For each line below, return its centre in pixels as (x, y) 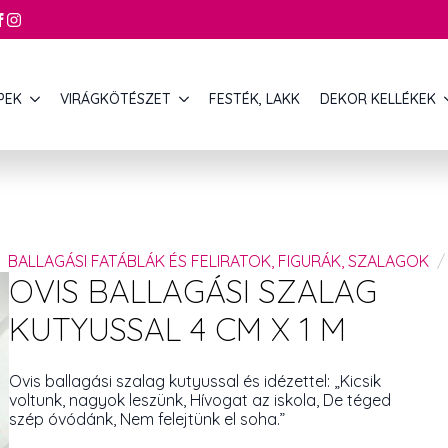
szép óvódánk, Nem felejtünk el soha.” (147, 419)
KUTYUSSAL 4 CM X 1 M (177, 329)
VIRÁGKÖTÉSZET (115, 99)
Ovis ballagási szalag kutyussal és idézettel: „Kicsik (195, 381)
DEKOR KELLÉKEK (378, 99)
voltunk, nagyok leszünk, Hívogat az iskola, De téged (200, 400)
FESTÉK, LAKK (254, 99)
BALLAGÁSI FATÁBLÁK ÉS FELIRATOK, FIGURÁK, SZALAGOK (218, 261)
